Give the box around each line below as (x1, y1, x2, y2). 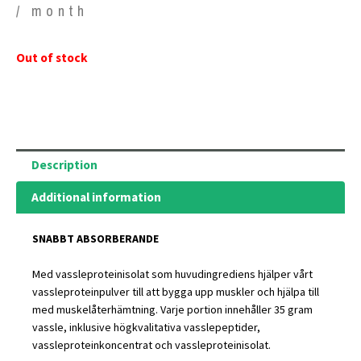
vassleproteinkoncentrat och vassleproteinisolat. (32, 337, 271, 352)
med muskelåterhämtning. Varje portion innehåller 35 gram (32, 301, 313, 317)
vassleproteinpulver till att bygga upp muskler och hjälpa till (32, 284, 319, 299)
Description (31, 157, 98, 173)
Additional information (31, 189, 161, 205)
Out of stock (16, 49, 88, 65)
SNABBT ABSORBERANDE (32, 230, 159, 246)
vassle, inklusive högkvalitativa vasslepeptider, (32, 319, 260, 334)
